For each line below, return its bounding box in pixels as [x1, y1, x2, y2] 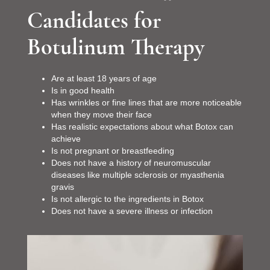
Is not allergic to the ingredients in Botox [51, 193, 204, 204]
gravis [51, 181, 74, 192]
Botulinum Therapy [27, 33, 204, 61]
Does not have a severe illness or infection [51, 206, 213, 216]
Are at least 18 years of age [51, 73, 157, 83]
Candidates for [27, 6, 161, 34]
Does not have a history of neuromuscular [51, 157, 211, 168]
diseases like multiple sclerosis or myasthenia [51, 169, 224, 180]
